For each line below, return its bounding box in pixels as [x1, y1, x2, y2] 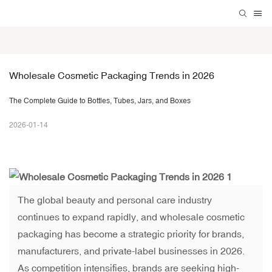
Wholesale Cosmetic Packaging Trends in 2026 [9, 70, 214, 81]
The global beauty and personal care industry [18, 194, 212, 206]
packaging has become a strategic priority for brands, [18, 228, 244, 240]
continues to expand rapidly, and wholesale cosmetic [18, 211, 245, 223]
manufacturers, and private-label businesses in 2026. [18, 245, 245, 257]
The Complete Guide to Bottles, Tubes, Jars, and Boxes [9, 97, 191, 106]
